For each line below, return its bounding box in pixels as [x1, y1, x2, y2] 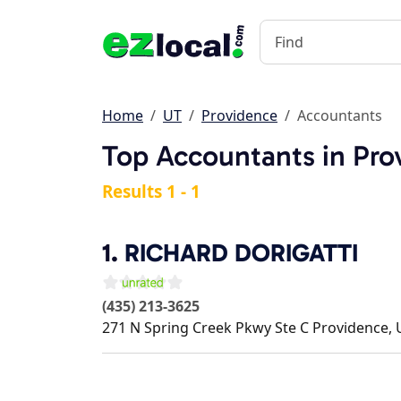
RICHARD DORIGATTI [124, 238, 358, 268]
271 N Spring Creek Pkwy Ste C [102, 318, 309, 337]
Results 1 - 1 [102, 180, 200, 203]
